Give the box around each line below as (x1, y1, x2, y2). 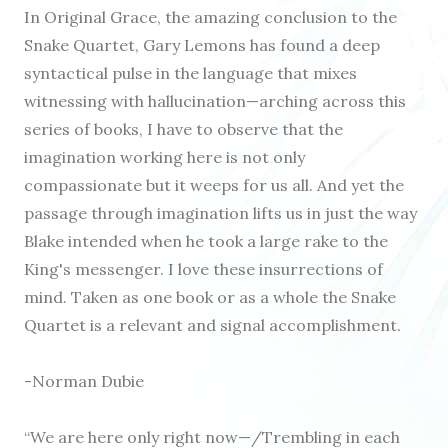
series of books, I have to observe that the (24, 119, 343, 140)
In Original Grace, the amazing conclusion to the (24, 7, 397, 28)
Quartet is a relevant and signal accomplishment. (24, 315, 401, 336)
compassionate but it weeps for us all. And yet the (24, 175, 404, 196)
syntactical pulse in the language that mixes (24, 63, 357, 84)
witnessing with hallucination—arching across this (24, 91, 406, 112)
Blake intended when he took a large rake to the (24, 231, 388, 252)
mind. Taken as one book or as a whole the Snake (24, 287, 396, 308)
